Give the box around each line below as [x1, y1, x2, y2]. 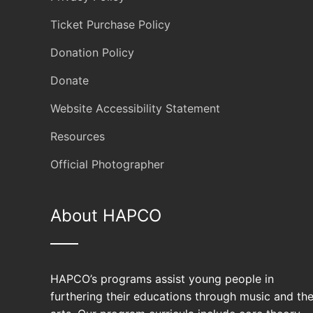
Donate [50, 73, 89, 87]
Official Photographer [50, 157, 164, 171]
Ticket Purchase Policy [50, 17, 170, 31]
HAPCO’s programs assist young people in [50, 272, 274, 286]
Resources [50, 129, 105, 143]
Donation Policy [50, 45, 134, 59]
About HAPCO [50, 205, 161, 226]
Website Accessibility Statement [50, 101, 220, 115]
